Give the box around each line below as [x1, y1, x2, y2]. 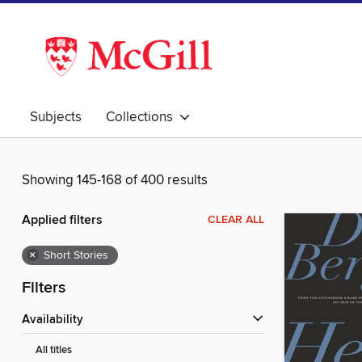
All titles [36, 343, 72, 358]
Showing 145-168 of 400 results [22, 171, 208, 190]
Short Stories [44, 248, 108, 263]
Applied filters [22, 212, 103, 229]
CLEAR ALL [208, 213, 264, 228]
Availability [30, 313, 83, 328]
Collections [106, 108, 179, 126]
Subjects [30, 108, 82, 126]
